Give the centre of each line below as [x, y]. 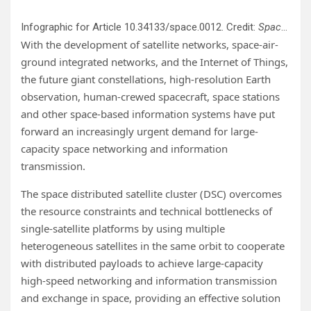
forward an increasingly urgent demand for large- [140, 131]
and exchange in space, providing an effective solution [151, 298]
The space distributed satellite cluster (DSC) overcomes [151, 194]
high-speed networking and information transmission [149, 280]
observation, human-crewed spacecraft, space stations [150, 96]
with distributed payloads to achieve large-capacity [142, 263]
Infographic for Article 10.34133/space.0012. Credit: [140, 27]
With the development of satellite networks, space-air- [150, 44]
